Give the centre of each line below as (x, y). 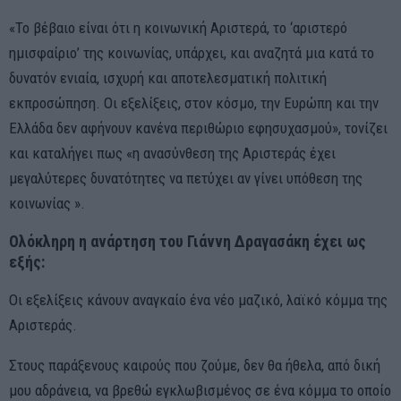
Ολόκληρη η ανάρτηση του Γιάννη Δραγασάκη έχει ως (188, 241)
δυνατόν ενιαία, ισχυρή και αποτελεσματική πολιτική (168, 77)
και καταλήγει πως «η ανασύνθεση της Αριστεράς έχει (172, 153)
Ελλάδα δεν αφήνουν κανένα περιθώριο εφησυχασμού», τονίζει (198, 128)
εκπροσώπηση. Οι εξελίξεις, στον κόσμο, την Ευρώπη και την (194, 102)
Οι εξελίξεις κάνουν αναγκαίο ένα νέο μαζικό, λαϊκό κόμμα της (198, 299)
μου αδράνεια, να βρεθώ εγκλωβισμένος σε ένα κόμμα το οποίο (200, 390)
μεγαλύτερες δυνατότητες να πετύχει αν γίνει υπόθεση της (186, 178)
